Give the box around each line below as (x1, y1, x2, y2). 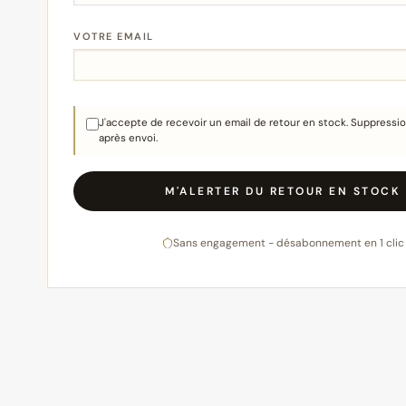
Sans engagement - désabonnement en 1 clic (172, 236, 404, 251)
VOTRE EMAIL (73, 29, 154, 43)
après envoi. (99, 131, 158, 146)
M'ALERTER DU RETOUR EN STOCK (165, 184, 401, 199)
